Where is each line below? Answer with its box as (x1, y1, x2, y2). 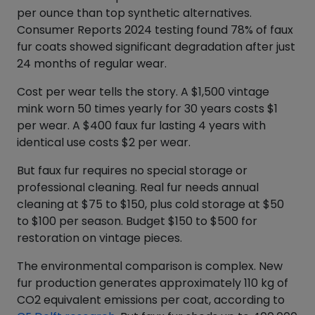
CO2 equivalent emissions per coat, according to (17, 292, 285, 308)
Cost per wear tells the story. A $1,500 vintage (17, 84, 269, 100)
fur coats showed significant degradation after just (17, 39, 295, 55)
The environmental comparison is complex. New (17, 258, 283, 274)
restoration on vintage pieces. (17, 230, 182, 246)
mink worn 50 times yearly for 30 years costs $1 (17, 101, 278, 117)
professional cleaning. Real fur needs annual (17, 179, 259, 195)
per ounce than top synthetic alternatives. (17, 5, 252, 21)
